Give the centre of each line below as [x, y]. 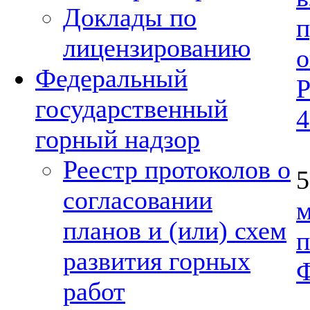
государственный [131, 109]
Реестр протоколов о [177, 170]
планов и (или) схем [175, 230]
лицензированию [157, 48]
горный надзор [118, 139]
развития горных [157, 261]
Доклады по [130, 17]
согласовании [138, 200]
